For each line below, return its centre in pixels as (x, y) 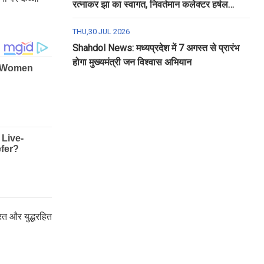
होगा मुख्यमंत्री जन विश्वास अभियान (132, 62)
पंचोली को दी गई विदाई (110, 19)
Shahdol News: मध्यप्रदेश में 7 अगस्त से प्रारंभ (156, 48)
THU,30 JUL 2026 (101, 32)
